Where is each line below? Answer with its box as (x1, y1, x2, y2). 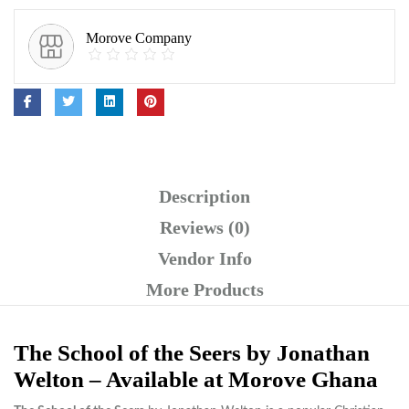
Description (159, 186, 250, 207)
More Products (145, 279, 264, 300)
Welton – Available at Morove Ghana (14, 366, 378, 392)
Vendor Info (157, 248, 252, 269)
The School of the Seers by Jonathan (14, 340, 370, 365)
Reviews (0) (159, 217, 250, 238)
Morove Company (86, 29, 192, 46)
